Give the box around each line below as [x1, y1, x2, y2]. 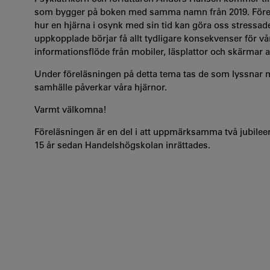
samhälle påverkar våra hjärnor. [34, 81, 167, 93]
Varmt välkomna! [34, 103, 107, 115]
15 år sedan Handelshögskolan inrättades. [34, 139, 210, 151]
